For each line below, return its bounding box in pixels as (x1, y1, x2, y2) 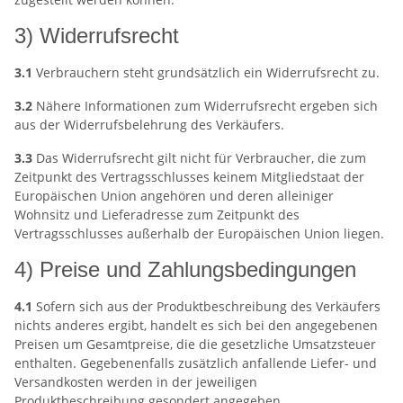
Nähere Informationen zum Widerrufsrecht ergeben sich (32, 97, 378, 114)
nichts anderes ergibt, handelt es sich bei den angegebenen (14, 317, 378, 334)
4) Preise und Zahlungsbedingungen (14, 257, 356, 282)
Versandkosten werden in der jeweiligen (14, 373, 257, 390)
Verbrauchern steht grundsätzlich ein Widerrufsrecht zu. (32, 64, 380, 81)
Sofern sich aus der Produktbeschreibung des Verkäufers (32, 298, 381, 315)
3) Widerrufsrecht (14, 23, 179, 48)
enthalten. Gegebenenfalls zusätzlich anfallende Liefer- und (14, 354, 377, 372)
